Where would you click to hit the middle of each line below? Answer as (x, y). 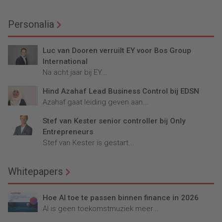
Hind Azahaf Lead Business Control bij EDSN (121, 91)
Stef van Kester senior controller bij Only (114, 121)
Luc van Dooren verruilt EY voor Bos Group (117, 50)
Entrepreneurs (68, 132)
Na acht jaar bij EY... (75, 72)
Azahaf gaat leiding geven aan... (96, 102)
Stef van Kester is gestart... (88, 142)
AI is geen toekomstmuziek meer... (101, 208)
